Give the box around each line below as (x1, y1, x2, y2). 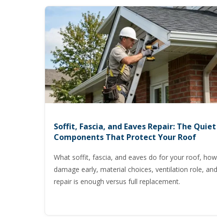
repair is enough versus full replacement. (54, 177, 180, 186)
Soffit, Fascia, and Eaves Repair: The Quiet (54, 121, 216, 132)
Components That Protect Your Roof (54, 132, 196, 142)
